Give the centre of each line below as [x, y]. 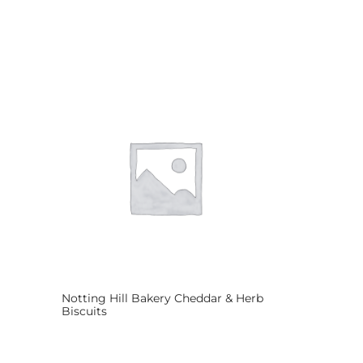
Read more [93, 332]
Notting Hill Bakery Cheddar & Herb [162, 298]
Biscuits [84, 311]
